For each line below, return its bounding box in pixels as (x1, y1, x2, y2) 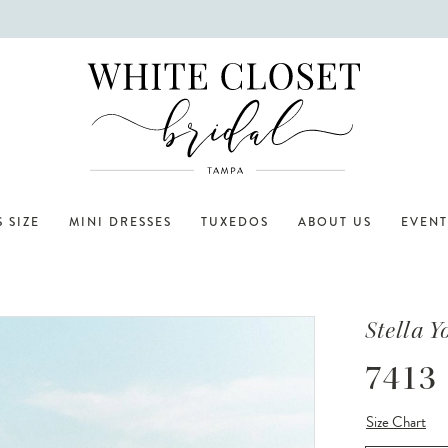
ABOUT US (298, 213, 372, 231)
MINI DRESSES (69, 213, 172, 231)
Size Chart (366, 410, 427, 433)
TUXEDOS (201, 213, 269, 231)
